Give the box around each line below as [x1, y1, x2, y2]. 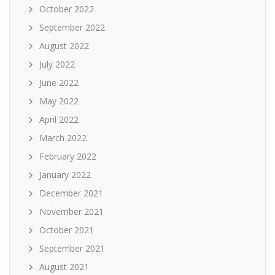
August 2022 [39, 40, 89, 52]
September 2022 [39, 21, 105, 34]
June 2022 [39, 77, 79, 89]
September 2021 [39, 242, 105, 255]
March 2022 [39, 132, 87, 144]
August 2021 [39, 261, 89, 273]
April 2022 [39, 114, 79, 126]
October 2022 [39, 3, 94, 15]
